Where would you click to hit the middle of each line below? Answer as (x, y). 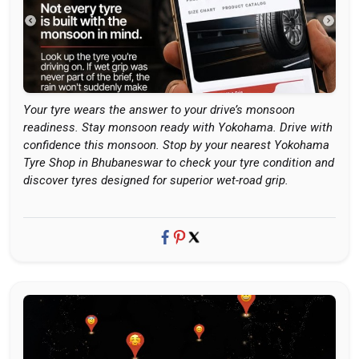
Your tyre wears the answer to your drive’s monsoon (159, 110)
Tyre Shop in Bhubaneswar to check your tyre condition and (179, 163)
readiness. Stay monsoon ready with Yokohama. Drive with (178, 127)
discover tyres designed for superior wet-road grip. (156, 180)
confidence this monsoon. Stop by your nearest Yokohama (176, 145)
